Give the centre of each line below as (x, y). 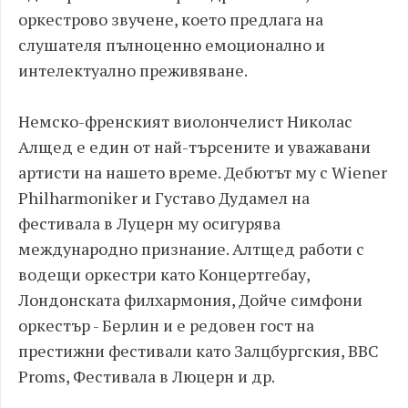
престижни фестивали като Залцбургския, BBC (199, 351)
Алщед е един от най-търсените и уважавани (194, 147)
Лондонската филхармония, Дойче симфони (190, 300)
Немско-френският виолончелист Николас (185, 121)
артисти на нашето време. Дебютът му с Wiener (203, 172)
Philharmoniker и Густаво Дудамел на (164, 198)
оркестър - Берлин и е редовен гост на (166, 325)
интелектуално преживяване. (133, 70)
